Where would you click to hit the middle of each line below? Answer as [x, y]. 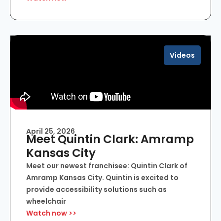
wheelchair [46, 202]
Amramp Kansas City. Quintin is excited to [102, 178]
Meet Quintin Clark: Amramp [110, 139]
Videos [182, 55]
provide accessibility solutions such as [96, 190]
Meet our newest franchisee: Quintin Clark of [107, 166]
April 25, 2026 [51, 131]
